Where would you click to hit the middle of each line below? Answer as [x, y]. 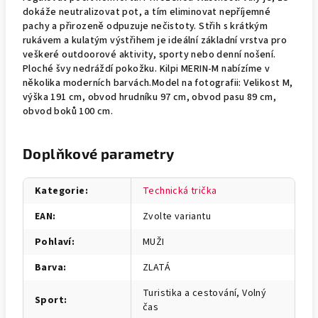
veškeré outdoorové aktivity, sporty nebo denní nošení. [149, 55]
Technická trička [180, 191]
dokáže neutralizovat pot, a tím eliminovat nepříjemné [147, 12]
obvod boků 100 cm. [68, 111]
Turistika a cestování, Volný [205, 293]
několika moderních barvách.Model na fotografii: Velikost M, [158, 83]
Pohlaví [53, 242]
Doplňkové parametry [99, 153]
